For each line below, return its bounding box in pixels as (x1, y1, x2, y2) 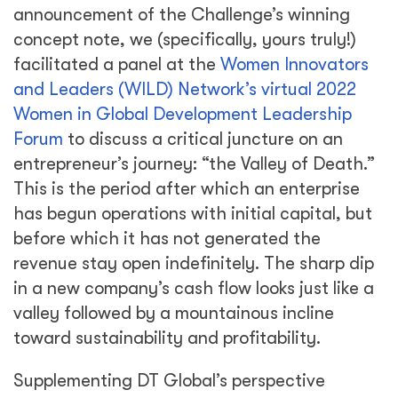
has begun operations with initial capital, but (13, 203, 372, 224)
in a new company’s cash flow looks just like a (13, 278, 374, 298)
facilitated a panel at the (13, 54, 220, 75)
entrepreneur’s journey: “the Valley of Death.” (13, 154, 375, 174)
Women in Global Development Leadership (13, 104, 352, 124)
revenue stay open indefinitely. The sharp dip (13, 253, 374, 274)
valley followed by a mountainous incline (13, 303, 334, 323)
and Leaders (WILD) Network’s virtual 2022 (13, 79, 356, 99)
